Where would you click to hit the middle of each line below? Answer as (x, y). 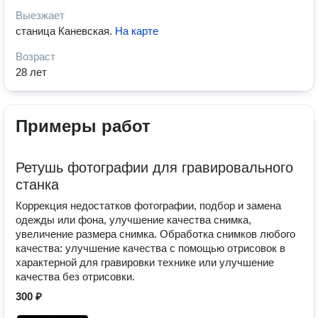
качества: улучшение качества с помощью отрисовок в (150, 248)
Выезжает (40, 15)
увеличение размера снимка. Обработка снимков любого (155, 234)
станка (37, 185)
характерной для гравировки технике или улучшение (145, 262)
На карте (137, 31)
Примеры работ (83, 126)
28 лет (31, 72)
